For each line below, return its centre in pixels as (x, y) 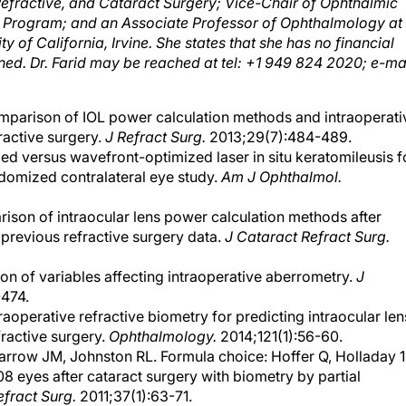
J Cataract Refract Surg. (307, 218)
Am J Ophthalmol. (281, 159)
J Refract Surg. (155, 119)
